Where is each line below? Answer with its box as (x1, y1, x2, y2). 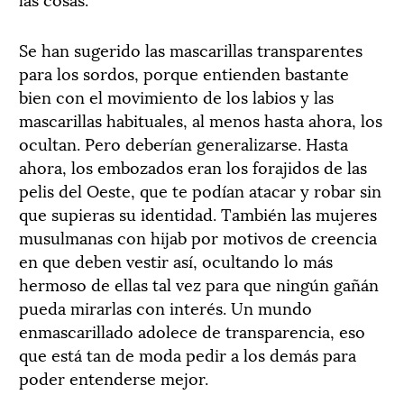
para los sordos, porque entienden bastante (19, 60, 349, 85)
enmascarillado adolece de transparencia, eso (19, 318, 365, 343)
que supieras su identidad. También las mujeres (19, 201, 377, 225)
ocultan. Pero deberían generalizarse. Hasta (19, 131, 348, 155)
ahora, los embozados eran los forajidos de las (19, 154, 367, 179)
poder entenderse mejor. (19, 365, 208, 390)
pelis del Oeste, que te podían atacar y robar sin (19, 178, 381, 202)
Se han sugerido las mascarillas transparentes (19, 37, 363, 61)
